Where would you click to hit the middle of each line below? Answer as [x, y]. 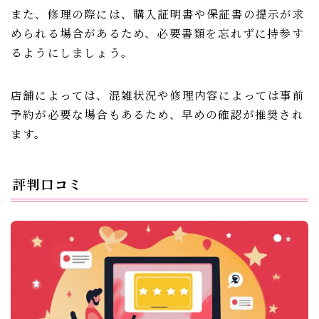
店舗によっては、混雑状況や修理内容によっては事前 [158, 95]
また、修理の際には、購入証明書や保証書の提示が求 [158, 14]
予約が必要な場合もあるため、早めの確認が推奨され [157, 114]
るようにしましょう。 [72, 52]
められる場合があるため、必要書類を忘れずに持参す [157, 33]
